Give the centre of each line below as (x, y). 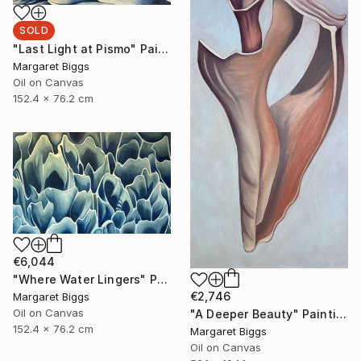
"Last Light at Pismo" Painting (164, 49)
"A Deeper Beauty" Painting (341, 314)
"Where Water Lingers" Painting (162, 279)
